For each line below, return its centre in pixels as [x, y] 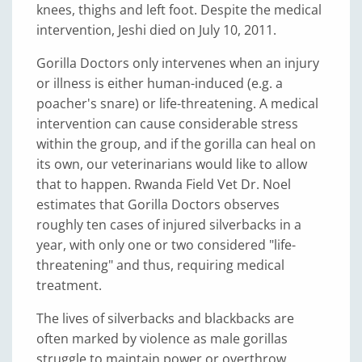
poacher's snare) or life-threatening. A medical [177, 103]
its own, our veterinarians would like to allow [172, 164]
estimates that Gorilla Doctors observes [158, 204]
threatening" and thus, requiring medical [160, 265]
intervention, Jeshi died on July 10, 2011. [156, 30]
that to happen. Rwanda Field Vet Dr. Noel [164, 184]
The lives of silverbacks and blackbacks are [165, 318]
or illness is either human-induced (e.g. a [160, 83]
